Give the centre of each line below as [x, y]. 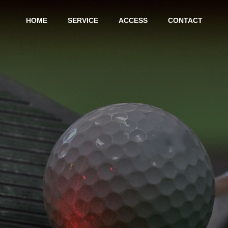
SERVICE [83, 20]
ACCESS [133, 20]
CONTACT [185, 20]
